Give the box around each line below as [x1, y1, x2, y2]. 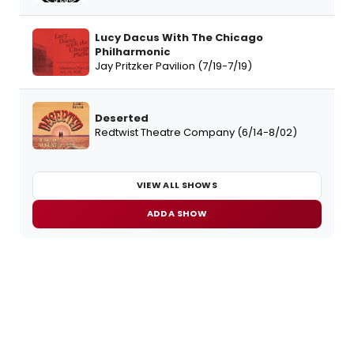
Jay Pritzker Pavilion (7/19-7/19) [95, 58, 252, 73]
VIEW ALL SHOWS [136, 179, 218, 192]
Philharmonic [95, 43, 171, 59]
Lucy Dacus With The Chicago [95, 29, 263, 45]
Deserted [95, 110, 149, 126]
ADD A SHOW [147, 207, 207, 220]
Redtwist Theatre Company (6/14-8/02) [95, 124, 297, 140]
